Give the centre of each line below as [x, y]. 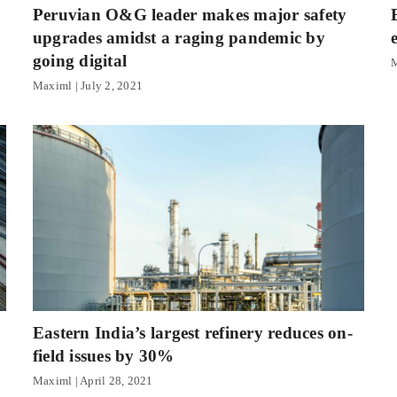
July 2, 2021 [110, 86]
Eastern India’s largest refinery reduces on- [192, 333]
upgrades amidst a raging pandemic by [179, 38]
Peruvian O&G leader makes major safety [190, 15]
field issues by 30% [103, 356]
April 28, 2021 [115, 381]
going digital [80, 61]
